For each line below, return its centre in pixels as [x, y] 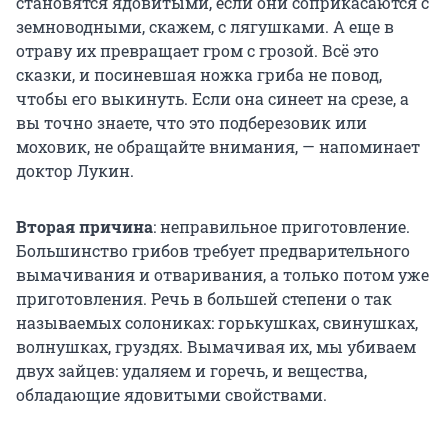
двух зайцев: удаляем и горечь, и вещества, [191, 371]
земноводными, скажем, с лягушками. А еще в [205, 27]
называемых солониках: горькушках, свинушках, [217, 323]
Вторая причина [84, 227]
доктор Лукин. [75, 171]
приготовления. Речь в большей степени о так [204, 299]
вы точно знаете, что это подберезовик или [191, 123]
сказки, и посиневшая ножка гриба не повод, [199, 75]
